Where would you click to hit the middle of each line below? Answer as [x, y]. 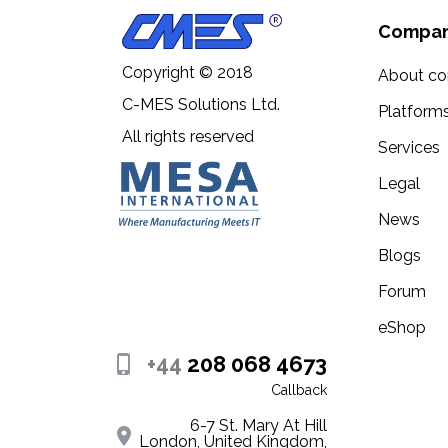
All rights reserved [188, 136]
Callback [299, 390]
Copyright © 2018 [187, 72]
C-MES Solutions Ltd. [201, 104]
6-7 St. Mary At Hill [258, 426]
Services [409, 148]
